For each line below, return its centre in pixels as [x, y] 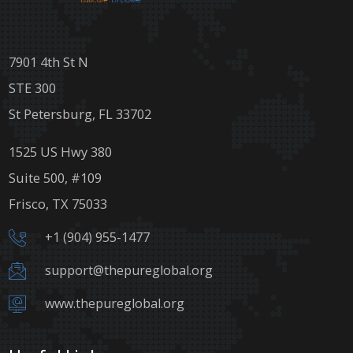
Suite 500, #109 [56, 178]
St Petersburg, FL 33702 [80, 114]
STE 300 [33, 88]
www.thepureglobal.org [115, 304]
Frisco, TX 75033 [58, 204]
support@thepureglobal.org [129, 271]
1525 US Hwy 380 [61, 152]
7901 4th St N [49, 62]
